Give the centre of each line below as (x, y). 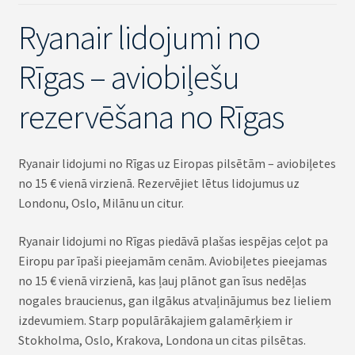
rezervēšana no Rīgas (151, 116)
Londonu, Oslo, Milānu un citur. (101, 203)
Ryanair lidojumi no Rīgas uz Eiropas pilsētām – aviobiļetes (177, 164)
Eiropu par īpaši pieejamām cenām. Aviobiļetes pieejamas (172, 260)
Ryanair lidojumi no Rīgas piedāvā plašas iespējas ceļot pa (173, 240)
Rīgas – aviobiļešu (128, 76)
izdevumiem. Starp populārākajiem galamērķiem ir (155, 320)
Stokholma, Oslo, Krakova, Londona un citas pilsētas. (162, 340)
